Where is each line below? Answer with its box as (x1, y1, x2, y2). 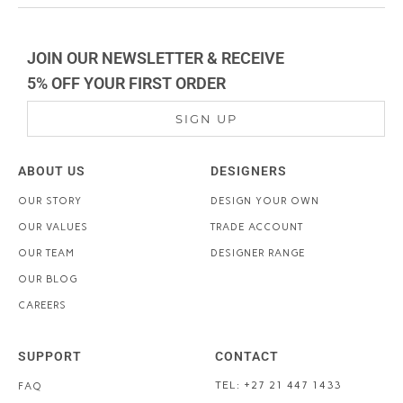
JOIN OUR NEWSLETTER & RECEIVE (27, 48, 284, 67)
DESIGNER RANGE (210, 246, 305, 259)
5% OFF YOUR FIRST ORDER (27, 73, 226, 93)
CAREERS (18, 299, 67, 311)
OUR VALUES (18, 220, 88, 233)
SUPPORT (18, 348, 82, 363)
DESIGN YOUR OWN (210, 194, 319, 207)
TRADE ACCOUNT (210, 220, 303, 233)
